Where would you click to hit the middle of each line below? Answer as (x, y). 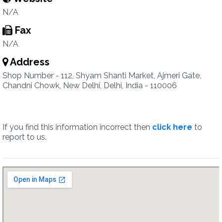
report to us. (25, 137)
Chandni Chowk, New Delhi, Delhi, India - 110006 (90, 85)
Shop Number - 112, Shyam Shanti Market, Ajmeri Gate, (102, 76)
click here (172, 127)
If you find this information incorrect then (77, 127)
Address (29, 62)
